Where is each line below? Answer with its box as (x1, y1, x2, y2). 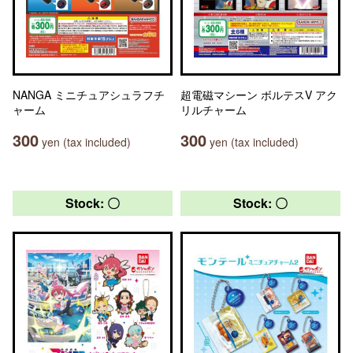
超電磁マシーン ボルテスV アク (180, 87, 337, 102)
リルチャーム (180, 102, 247, 117)
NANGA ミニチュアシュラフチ (13, 87, 165, 102)
